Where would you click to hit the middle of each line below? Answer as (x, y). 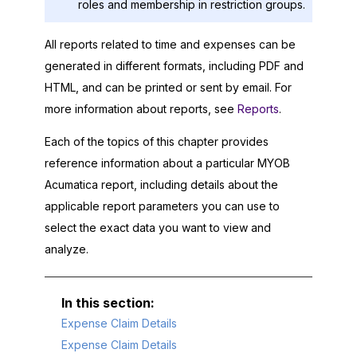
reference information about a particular (151, 163)
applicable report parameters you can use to (162, 206)
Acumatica (71, 184)
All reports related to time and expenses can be (170, 44)
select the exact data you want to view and (158, 227)
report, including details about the (188, 184)
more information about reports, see (141, 108)
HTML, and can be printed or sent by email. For (168, 87)
